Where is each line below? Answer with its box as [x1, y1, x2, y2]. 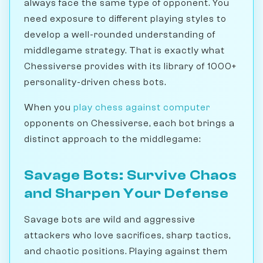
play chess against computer [73, 102, 210, 113]
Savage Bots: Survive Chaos [24, 167, 237, 183]
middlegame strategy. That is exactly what [24, 45, 225, 56]
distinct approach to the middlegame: [24, 133, 201, 144]
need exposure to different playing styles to [24, 13, 227, 24]
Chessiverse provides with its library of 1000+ [24, 60, 237, 72]
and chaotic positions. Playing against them [24, 245, 228, 257]
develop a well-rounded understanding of [24, 29, 215, 40]
